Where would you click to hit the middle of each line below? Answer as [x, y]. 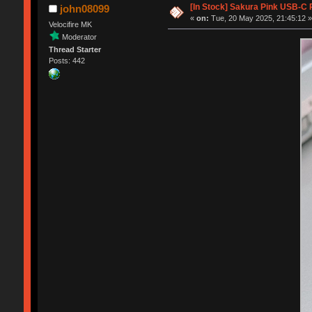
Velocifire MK [70, 24]
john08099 [85, 8]
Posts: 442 [67, 60]
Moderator [79, 37]
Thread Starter [75, 49]
